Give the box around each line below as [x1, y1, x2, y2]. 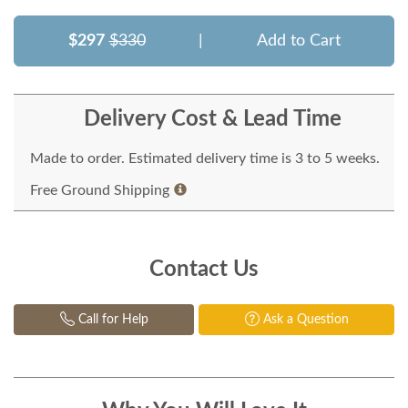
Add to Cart [256, 32, 341, 49]
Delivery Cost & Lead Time [83, 107, 342, 130]
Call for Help [74, 312, 148, 326]
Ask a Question [259, 312, 349, 326]
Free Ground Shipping [30, 182, 169, 198]
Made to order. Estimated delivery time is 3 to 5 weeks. [30, 150, 380, 166]
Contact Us [149, 258, 259, 280]
